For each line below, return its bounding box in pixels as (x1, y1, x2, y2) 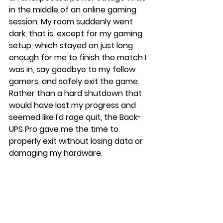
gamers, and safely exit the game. (9, 75, 141, 87)
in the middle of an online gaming (9, 3, 138, 15)
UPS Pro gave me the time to (9, 123, 120, 135)
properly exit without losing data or (9, 135, 145, 147)
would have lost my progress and (9, 99, 138, 111)
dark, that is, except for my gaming (9, 27, 144, 39)
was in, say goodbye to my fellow (9, 63, 137, 75)
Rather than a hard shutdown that (9, 87, 144, 99)
